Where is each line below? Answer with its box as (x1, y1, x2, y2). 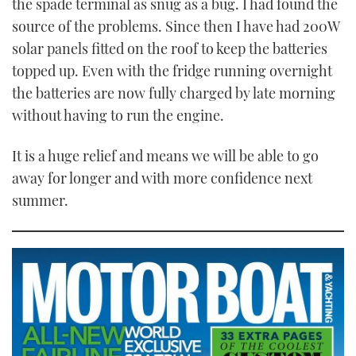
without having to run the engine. (12, 105, 224, 125)
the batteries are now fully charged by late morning (12, 83, 335, 103)
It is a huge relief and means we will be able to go (12, 146, 319, 166)
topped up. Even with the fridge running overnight (12, 60, 332, 80)
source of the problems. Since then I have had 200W (12, 16, 339, 36)
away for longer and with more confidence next (12, 168, 312, 188)
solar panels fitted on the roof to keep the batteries (12, 38, 327, 58)
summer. (12, 191, 68, 211)
